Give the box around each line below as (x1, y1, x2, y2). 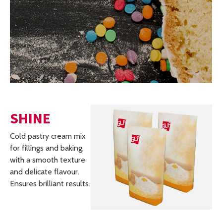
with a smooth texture (10, 155, 85, 165)
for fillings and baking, (10, 143, 84, 153)
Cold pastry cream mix (10, 131, 86, 141)
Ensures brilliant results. (10, 179, 90, 188)
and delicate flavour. (10, 167, 79, 176)
